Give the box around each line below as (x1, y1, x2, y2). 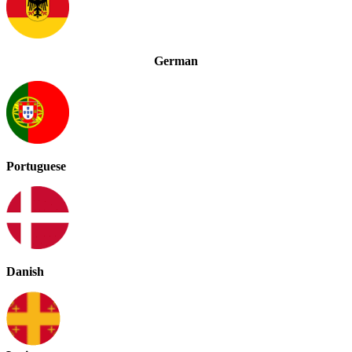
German (154, 53, 198, 68)
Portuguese (6, 159, 66, 173)
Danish (6, 264, 44, 278)
